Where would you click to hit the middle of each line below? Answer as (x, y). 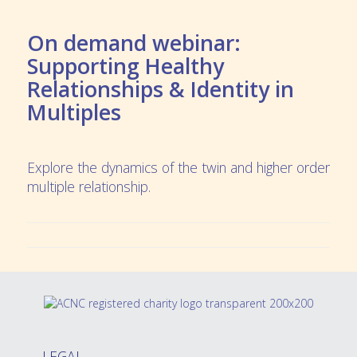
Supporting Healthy (125, 67)
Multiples (74, 113)
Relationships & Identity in (160, 90)
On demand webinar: (133, 43)
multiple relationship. (88, 187)
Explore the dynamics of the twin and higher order (178, 168)
